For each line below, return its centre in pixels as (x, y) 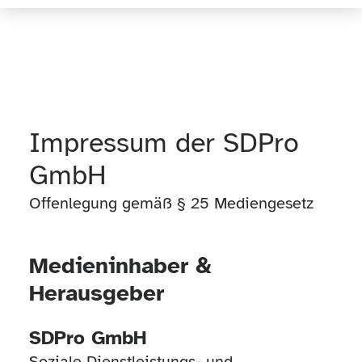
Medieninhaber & (120, 266)
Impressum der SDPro (164, 143)
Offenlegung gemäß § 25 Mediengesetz (171, 204)
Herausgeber (96, 293)
